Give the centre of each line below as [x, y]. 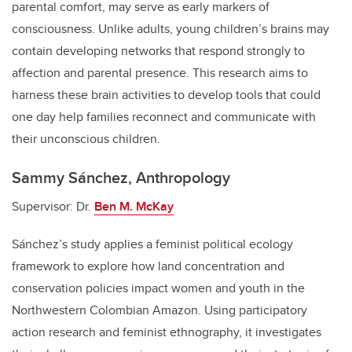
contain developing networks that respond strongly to [158, 50]
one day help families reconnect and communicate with [164, 116]
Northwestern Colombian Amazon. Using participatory [159, 310]
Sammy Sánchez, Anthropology [121, 177]
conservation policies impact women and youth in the [158, 288]
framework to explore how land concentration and [148, 266]
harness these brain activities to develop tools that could [166, 94]
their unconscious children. [86, 138]
